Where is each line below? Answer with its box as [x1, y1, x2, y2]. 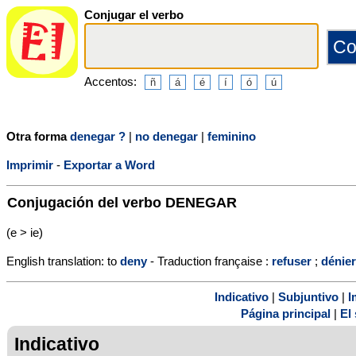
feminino [207, 129, 256, 143]
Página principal [241, 306, 331, 320]
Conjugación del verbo [7, 193, 165, 211]
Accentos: [84, 74, 137, 88]
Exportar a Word [64, 157, 155, 172]
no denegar [135, 129, 198, 143]
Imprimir [6, 157, 53, 172]
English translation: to [6, 253, 120, 268]
